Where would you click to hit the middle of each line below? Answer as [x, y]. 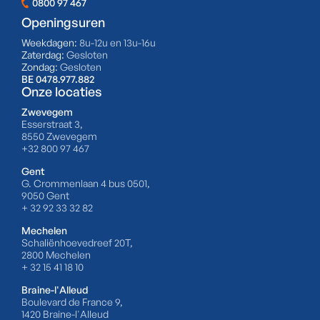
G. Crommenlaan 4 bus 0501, [86, 184]
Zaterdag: [44, 55]
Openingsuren [63, 22]
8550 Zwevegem [59, 136]
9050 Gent [45, 196]
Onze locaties [62, 92]
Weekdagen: [50, 43]
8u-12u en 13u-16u [117, 43]
